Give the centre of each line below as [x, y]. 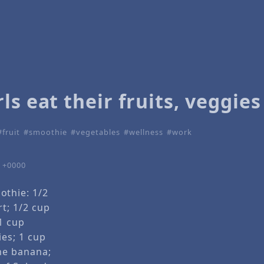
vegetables [98, 132]
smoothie [48, 132]
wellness [146, 132]
